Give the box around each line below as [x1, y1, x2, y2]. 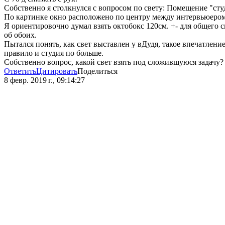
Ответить [4, 67, 36, 76]
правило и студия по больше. [4, 49, 103, 58]
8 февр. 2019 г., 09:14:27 [4, 76, 85, 85]
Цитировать [36, 67, 77, 76]
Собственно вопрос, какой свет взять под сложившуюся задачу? [4, 58, 223, 67]
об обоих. [4, 31, 37, 40]
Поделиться [77, 67, 118, 76]
